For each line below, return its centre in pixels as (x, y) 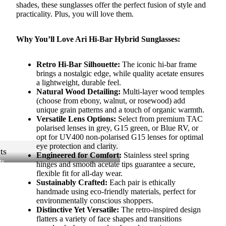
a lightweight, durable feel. (79, 82)
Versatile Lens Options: (76, 119)
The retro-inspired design (160, 209)
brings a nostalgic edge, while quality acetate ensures (120, 73)
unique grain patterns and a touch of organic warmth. (120, 109)
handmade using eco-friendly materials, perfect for (116, 191)
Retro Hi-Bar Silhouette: (78, 64)
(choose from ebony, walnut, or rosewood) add (111, 100)
